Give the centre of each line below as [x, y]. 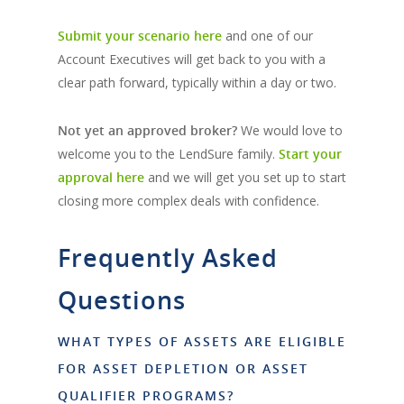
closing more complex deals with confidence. [188, 200]
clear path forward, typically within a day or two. [197, 82]
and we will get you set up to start [245, 177]
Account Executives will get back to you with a [192, 59]
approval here [101, 177]
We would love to [290, 130]
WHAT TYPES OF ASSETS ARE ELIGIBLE [202, 341]
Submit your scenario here [140, 35]
